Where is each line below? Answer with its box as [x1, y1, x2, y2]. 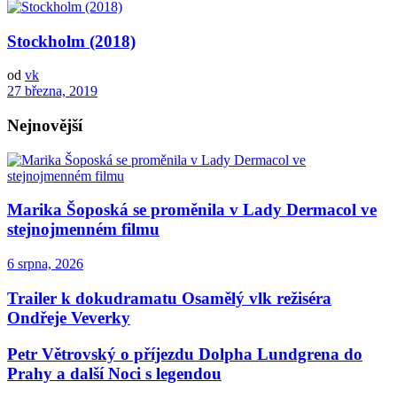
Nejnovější [7, 116, 82, 136]
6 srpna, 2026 [7, 256, 83, 272]
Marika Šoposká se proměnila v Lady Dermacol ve [7, 200, 377, 220]
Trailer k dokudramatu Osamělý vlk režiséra [7, 288, 331, 307]
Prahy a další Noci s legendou [7, 363, 222, 383]
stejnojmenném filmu [7, 220, 160, 239]
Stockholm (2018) [7, 31, 136, 51]
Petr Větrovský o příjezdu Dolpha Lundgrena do [7, 344, 362, 363]
